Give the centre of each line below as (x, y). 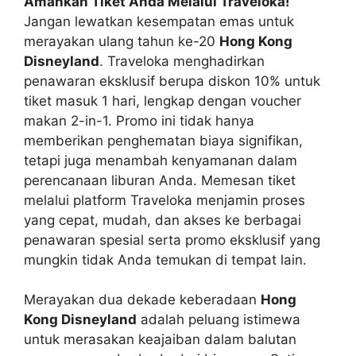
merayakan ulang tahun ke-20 (122, 41)
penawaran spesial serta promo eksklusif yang (172, 240)
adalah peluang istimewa (219, 319)
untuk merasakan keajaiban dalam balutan (160, 339)
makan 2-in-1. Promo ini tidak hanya (139, 120)
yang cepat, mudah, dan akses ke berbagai (163, 220)
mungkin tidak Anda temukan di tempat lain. (165, 259)
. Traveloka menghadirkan (182, 61)
